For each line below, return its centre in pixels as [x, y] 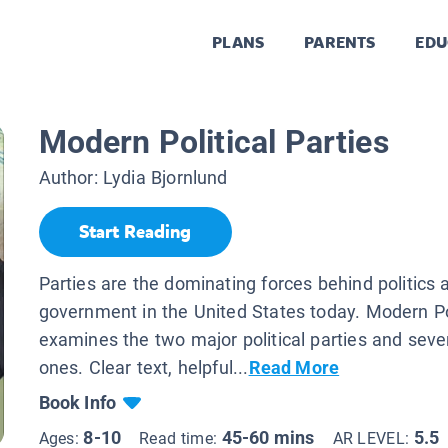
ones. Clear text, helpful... [143, 367]
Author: [70, 178]
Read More [294, 367]
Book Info [77, 402]
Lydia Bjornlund [165, 178]
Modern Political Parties [213, 142]
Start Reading [135, 232]
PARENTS [340, 43]
